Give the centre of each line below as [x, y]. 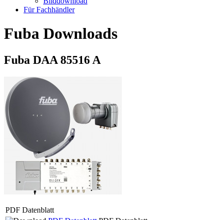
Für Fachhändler [49, 10]
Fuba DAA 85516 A [52, 60]
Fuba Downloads [61, 34]
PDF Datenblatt [30, 210]
